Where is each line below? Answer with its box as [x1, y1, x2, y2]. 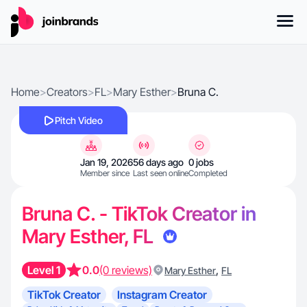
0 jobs [188, 156, 214, 168]
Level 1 [27, 263, 60, 277]
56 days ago [132, 156, 184, 168]
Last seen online [132, 168, 188, 178]
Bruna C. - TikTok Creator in [22, 202, 256, 225]
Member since [79, 168, 130, 178]
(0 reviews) [99, 263, 152, 277]
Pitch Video [55, 114, 103, 126]
